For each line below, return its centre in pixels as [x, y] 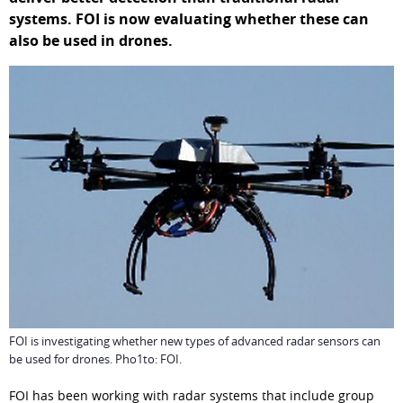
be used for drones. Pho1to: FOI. [95, 358]
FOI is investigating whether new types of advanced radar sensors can [195, 340]
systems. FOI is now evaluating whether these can [189, 19]
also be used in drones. [91, 40]
